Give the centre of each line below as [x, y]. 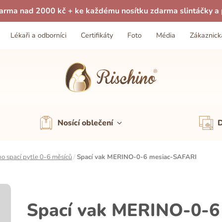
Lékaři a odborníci [39, 35]
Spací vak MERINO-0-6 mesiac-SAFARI [137, 157]
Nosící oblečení [85, 123]
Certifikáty [97, 35]
